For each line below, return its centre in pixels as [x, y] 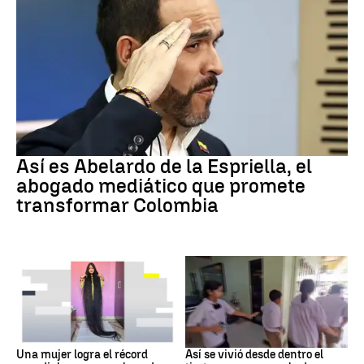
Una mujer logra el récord [82, 354]
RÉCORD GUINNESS [61, 335]
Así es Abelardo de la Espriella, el [164, 167]
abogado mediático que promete [161, 186]
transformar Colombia [117, 206]
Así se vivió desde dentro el [254, 354]
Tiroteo [200, 335]
